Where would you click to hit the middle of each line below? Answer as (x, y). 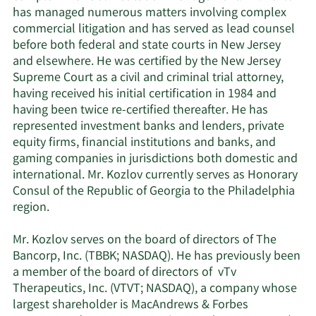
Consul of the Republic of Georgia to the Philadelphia (154, 192)
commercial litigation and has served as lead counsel (154, 29)
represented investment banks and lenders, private (148, 127)
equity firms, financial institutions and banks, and (144, 143)
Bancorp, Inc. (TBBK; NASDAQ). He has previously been (157, 256)
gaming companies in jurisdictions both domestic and (155, 159)
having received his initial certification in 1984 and (145, 94)
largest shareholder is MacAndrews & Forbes (130, 305)
